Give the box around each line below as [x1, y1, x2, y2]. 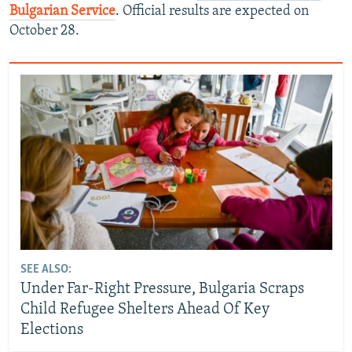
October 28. [9, 24, 79, 39]
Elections [20, 322, 83, 339]
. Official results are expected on [115, 4, 309, 20]
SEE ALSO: [20, 263, 71, 277]
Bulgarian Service [9, 4, 115, 20]
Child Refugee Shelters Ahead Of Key [20, 302, 269, 318]
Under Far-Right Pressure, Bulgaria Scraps [20, 281, 304, 298]
